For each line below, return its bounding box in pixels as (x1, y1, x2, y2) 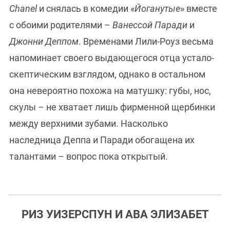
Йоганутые (135, 3, 180, 14)
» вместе (180, 3, 217, 14)
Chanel (9, 3, 39, 14)
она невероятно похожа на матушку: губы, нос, (9, 85, 211, 97)
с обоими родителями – (9, 20, 110, 31)
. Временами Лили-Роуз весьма (79, 36, 214, 47)
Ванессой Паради (110, 20, 187, 31)
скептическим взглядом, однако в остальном (9, 69, 205, 80)
